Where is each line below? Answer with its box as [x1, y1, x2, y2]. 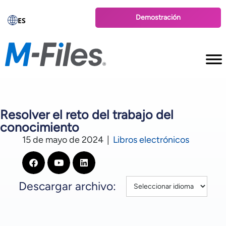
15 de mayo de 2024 [22, 134, 103, 145]
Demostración [136, 13, 181, 22]
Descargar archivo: [19, 179, 116, 193]
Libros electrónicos [113, 134, 189, 145]
